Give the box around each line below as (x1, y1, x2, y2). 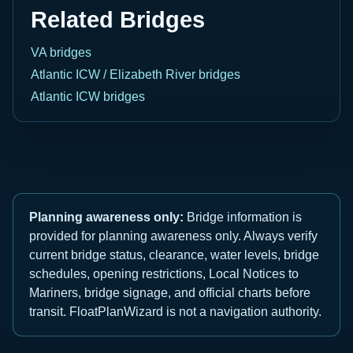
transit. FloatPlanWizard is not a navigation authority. (29, 304, 321, 318)
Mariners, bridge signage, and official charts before (29, 285, 310, 299)
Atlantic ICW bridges (31, 89, 145, 103)
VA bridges (31, 45, 91, 59)
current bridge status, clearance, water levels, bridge (29, 247, 319, 262)
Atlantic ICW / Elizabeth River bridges (31, 67, 240, 81)
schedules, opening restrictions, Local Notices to (29, 266, 299, 281)
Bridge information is (184, 210, 302, 224)
